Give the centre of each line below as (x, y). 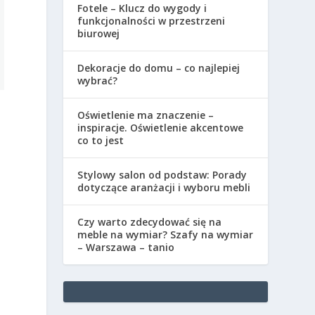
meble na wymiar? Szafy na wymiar (166, 234)
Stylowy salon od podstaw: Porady (162, 174)
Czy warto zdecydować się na (150, 221)
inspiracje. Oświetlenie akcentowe (161, 127)
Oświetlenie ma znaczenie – (146, 115)
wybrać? (98, 80)
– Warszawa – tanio (126, 247)
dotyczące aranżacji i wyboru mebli (164, 187)
